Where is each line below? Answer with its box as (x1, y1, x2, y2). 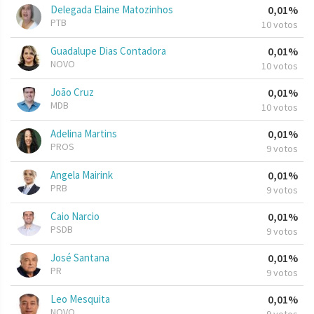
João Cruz (50, 86, 94, 100)
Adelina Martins (50, 127, 117, 141)
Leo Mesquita (50, 292, 110, 306)
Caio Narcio (50, 210, 100, 224)
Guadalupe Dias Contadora (50, 44, 166, 58)
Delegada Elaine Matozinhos (50, 3, 173, 17)
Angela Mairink (50, 168, 113, 182)
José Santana (50, 251, 109, 265)
